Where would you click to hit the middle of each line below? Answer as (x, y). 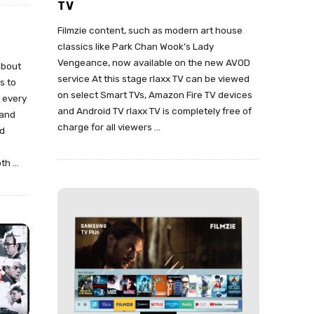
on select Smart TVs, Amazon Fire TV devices (155, 95)
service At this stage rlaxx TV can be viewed (153, 79)
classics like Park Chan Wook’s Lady (136, 47)
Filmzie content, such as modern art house (150, 30)
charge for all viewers (105, 127)
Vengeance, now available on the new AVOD (154, 63)
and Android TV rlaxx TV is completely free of (155, 111)
